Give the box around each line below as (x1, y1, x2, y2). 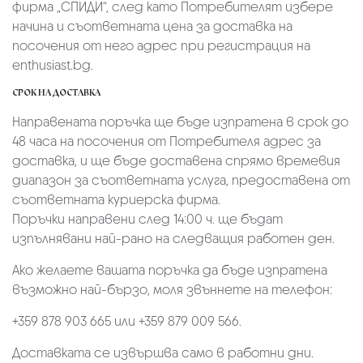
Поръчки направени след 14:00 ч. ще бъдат (12, 210, 283, 228)
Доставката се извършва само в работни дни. (12, 344, 314, 361)
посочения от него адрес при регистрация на (12, 36, 310, 54)
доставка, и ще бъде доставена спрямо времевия (12, 152, 340, 169)
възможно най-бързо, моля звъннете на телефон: (12, 280, 332, 298)
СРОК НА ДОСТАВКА (12, 85, 100, 99)
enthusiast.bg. (12, 56, 93, 74)
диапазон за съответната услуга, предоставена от (12, 171, 350, 189)
